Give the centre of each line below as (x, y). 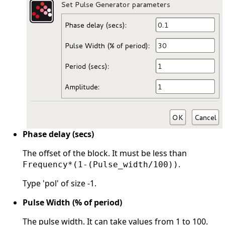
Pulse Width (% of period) (72, 203)
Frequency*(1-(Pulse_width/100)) (100, 165)
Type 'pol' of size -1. (60, 184)
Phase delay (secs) (58, 134)
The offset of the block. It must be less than (105, 153)
